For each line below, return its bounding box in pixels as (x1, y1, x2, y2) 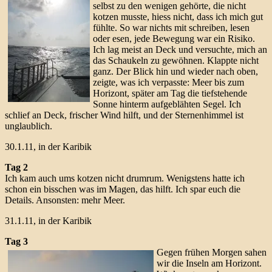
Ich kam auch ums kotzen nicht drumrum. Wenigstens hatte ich (5, 172, 245, 183)
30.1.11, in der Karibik (5, 141, 92, 152)
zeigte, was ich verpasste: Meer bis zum (93, 76, 244, 87)
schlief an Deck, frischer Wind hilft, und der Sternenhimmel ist (5, 109, 243, 120)
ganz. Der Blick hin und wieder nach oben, (93, 66, 258, 76)
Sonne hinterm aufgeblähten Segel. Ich (93, 98, 241, 109)
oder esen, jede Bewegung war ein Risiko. (93, 33, 255, 44)
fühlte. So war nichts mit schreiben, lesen (93, 22, 250, 33)
